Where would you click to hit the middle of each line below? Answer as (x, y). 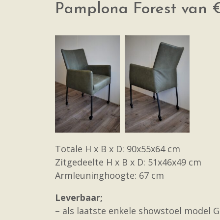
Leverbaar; (79, 197)
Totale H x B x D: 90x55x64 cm (118, 149)
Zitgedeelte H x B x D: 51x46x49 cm (128, 162)
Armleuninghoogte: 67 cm (110, 175)
